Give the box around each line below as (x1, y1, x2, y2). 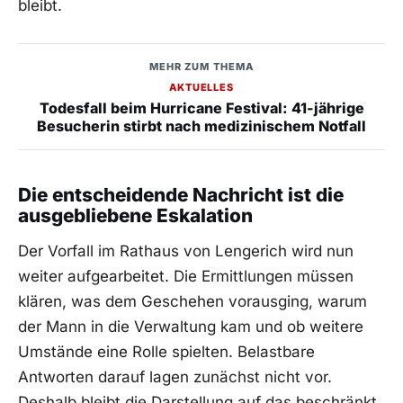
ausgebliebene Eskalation (18, 203, 253, 227)
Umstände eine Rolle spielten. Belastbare (18, 343, 315, 362)
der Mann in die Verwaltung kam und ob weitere (18, 318, 363, 336)
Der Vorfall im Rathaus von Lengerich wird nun (18, 242, 354, 261)
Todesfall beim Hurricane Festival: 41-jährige (39, 99, 364, 118)
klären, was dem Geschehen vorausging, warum (18, 292, 367, 311)
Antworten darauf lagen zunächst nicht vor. (18, 368, 332, 387)
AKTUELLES (169, 81, 234, 94)
